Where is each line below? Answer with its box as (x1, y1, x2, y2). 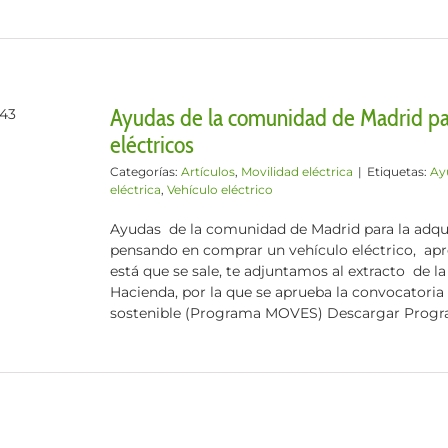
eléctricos (110, 130, 194, 159)
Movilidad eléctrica (241, 164, 353, 179)
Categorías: (110, 164, 181, 179)
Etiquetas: (367, 164, 430, 179)
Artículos (181, 164, 235, 179)
